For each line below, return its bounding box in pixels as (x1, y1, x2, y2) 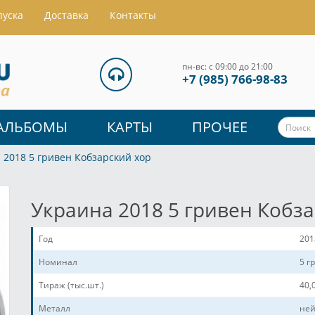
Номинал (39, 256, 77, 269)
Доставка (44, 8, 89, 22)
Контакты (110, 8, 156, 22)
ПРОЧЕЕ (192, 117, 247, 137)
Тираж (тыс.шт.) (39, 279, 104, 292)
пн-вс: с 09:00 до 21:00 (182, 60, 273, 72)
